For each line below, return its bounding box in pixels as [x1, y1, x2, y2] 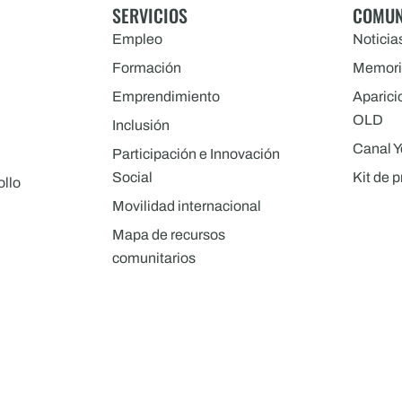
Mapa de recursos [111, 227, 225, 243]
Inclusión [111, 118, 170, 134]
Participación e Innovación [111, 146, 280, 162]
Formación [111, 60, 181, 76]
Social [111, 170, 153, 186]
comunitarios [111, 250, 196, 267]
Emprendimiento [111, 89, 220, 105]
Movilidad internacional [111, 198, 261, 214]
